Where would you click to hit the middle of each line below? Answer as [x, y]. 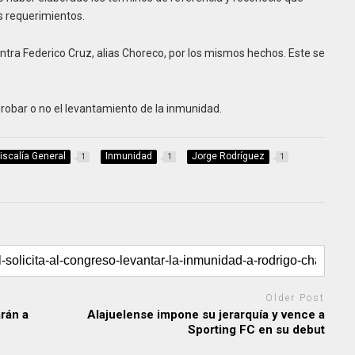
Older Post [296, 298]
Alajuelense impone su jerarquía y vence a [206, 314]
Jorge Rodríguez [228, 156]
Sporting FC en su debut [257, 329]
